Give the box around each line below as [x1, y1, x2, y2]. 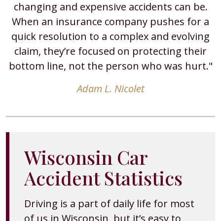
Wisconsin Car [24, 145, 147, 170]
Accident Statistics [24, 165, 183, 190]
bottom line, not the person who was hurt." [8, 59, 213, 73]
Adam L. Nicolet [76, 82, 145, 95]
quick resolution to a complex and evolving [11, 30, 210, 43]
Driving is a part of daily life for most [24, 197, 194, 210]
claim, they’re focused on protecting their [14, 44, 207, 58]
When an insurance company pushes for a [12, 15, 209, 28]
